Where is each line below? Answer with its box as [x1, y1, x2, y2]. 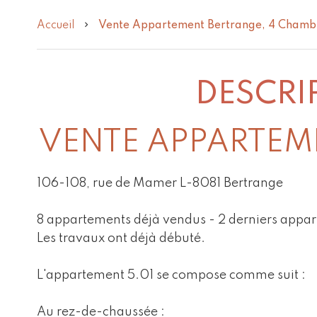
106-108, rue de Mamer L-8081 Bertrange [37, 177, 283, 190]
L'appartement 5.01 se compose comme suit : [37, 269, 306, 282]
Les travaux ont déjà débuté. [37, 232, 205, 245]
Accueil [37, 20, 74, 31]
